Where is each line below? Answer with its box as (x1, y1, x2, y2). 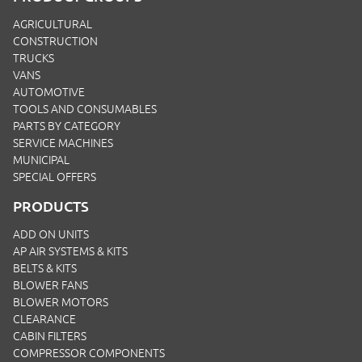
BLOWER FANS (13, 278, 88, 292)
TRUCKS (13, 51, 54, 65)
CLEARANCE (13, 312, 76, 326)
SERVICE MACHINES (13, 136, 113, 149)
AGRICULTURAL (13, 17, 92, 31)
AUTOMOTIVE (13, 85, 85, 99)
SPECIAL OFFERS (13, 170, 96, 183)
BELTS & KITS (13, 261, 77, 275)
